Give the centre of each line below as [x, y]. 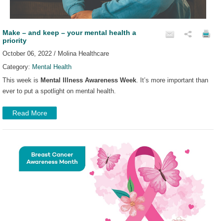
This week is [21, 80]
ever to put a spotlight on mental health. [60, 91]
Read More [30, 113]
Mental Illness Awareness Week [88, 80]
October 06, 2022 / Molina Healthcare [56, 53]
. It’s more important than [172, 80]
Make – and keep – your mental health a [69, 32]
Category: [17, 67]
